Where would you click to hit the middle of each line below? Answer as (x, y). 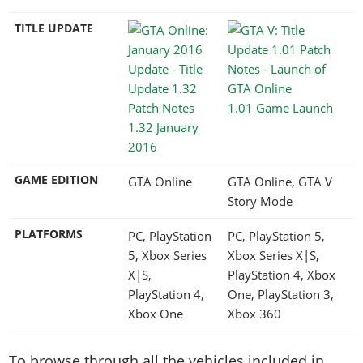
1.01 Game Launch (280, 107)
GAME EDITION (56, 179)
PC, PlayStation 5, (276, 235)
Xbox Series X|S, (273, 255)
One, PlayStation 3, (281, 294)
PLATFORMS (49, 234)
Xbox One (156, 313)
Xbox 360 (254, 313)
